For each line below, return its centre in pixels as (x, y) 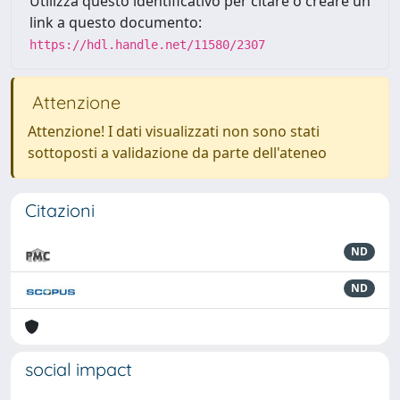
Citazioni (60, 210)
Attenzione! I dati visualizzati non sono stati (174, 131)
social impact (79, 369)
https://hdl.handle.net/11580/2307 (147, 45)
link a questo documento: (116, 22)
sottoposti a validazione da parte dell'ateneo (177, 153)
